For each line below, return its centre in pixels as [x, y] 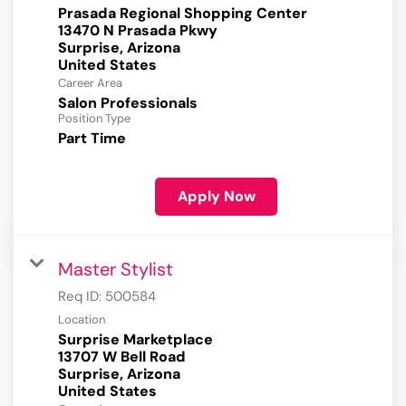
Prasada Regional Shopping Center [183, 14]
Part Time [92, 139]
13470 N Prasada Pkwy [138, 31]
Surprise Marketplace [135, 340]
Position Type [94, 119]
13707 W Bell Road [122, 357]
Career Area [90, 83]
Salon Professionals [128, 103]
